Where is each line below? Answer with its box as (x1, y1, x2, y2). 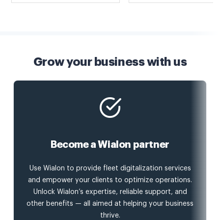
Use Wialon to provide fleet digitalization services (29, 165, 191, 172)
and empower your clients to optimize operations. (28, 177, 192, 184)
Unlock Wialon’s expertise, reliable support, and (33, 189, 187, 196)
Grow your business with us (33, 56, 187, 68)
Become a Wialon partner (51, 139, 169, 150)
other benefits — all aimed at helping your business (27, 200, 193, 208)
